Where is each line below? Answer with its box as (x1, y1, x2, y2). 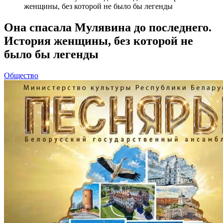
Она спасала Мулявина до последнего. (4, 20, 212, 34)
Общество (4, 71, 38, 80)
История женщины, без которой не (4, 34, 193, 47)
